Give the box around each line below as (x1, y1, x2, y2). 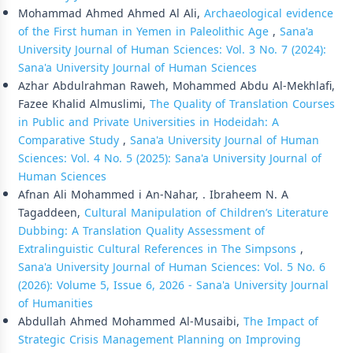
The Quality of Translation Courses (150, 93, 335, 115)
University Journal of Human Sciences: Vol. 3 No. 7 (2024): (18, 39, 326, 61)
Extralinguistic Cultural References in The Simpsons (18, 238, 300, 260)
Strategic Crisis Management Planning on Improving (18, 329, 301, 351)
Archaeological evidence (204, 2, 333, 24)
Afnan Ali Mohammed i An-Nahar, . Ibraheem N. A (18, 184, 288, 206)
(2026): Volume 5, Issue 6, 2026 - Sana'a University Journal (18, 274, 329, 296)
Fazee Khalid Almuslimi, (18, 93, 150, 115)
